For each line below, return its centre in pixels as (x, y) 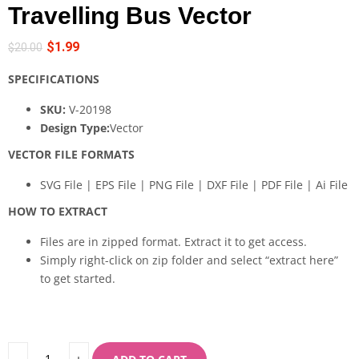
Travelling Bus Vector (130, 15)
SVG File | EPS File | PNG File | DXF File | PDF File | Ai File (194, 184)
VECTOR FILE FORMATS (71, 154)
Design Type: (75, 127)
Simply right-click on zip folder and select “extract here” (189, 260)
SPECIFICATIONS (54, 79)
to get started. (78, 278)
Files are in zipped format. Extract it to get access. (173, 241)
